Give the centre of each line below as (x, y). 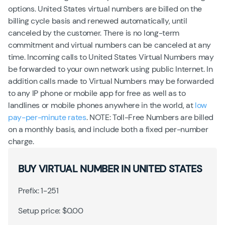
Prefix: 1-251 (38, 190)
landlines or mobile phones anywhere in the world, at (102, 105)
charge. (21, 141)
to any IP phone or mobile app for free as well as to (97, 93)
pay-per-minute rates (47, 117)
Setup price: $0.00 (51, 210)
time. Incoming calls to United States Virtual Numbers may (111, 57)
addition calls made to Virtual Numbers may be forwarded (111, 81)
